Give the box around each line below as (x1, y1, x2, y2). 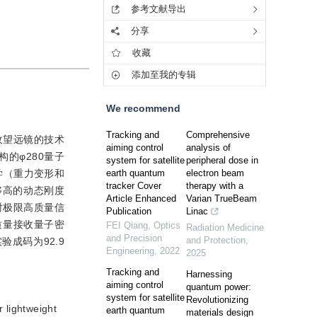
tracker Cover (106, 180, 161, 191)
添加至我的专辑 (132, 69, 196, 80)
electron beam (186, 168, 244, 178)
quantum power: (186, 282, 251, 292)
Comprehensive (186, 129, 250, 140)
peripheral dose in (186, 155, 258, 166)
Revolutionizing (186, 294, 248, 305)
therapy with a (186, 180, 243, 191)
